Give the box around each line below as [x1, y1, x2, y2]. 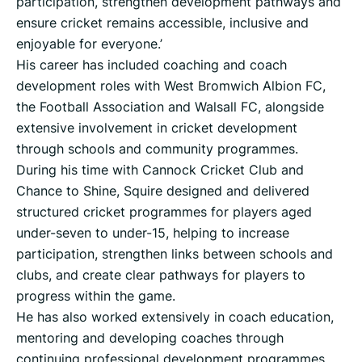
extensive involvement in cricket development [16, 119, 297, 137]
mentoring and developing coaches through [16, 329, 284, 347]
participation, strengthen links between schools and [16, 245, 333, 263]
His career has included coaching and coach [16, 56, 287, 74]
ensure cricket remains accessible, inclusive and [16, 14, 309, 32]
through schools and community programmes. [16, 140, 298, 158]
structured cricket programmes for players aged [16, 203, 312, 221]
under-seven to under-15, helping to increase [16, 224, 289, 242]
